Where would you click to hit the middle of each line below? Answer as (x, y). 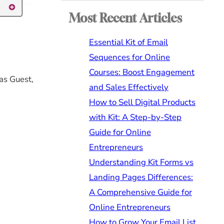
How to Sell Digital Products (142, 102)
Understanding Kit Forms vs (141, 162)
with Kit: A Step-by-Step (135, 117)
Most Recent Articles (125, 18)
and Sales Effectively (129, 87)
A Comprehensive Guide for (140, 192)
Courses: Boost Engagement (142, 72)
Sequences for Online (129, 57)
